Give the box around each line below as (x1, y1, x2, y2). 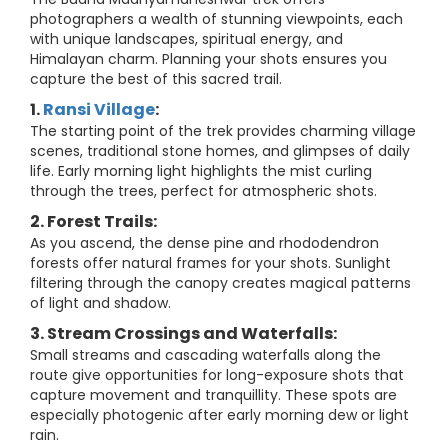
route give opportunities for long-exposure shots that (30, 365, 404, 385)
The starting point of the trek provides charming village (30, 121, 416, 141)
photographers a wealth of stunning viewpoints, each (30, 9, 403, 29)
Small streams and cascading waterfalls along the (30, 345, 381, 365)
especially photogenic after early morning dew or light (30, 405, 409, 425)
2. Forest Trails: (30, 210, 157, 233)
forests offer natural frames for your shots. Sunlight (30, 253, 391, 273)
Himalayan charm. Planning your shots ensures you (30, 49, 387, 69)
